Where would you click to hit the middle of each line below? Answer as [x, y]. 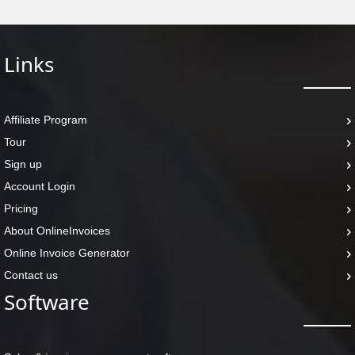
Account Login [40, 186]
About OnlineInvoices [57, 231]
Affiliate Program [46, 120]
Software [47, 302]
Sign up [23, 164]
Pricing [21, 208]
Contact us [31, 275]
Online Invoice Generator [67, 253]
